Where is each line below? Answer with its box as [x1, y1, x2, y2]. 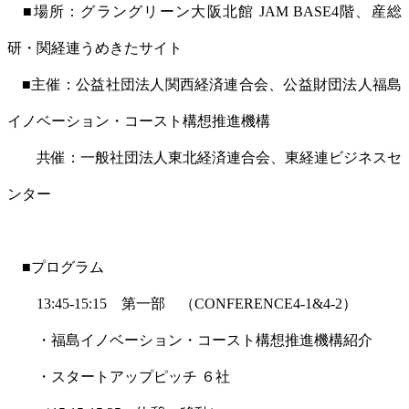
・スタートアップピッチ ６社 [7, 368, 230, 384]
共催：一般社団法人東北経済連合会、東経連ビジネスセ [7, 149, 402, 165]
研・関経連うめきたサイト [7, 39, 183, 56]
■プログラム [7, 258, 104, 275]
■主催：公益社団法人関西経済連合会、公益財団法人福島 [7, 76, 402, 92]
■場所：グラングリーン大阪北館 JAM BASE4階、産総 [7, 3, 402, 19]
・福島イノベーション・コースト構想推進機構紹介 [7, 331, 372, 348]
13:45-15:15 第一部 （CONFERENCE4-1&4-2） [7, 295, 357, 311]
